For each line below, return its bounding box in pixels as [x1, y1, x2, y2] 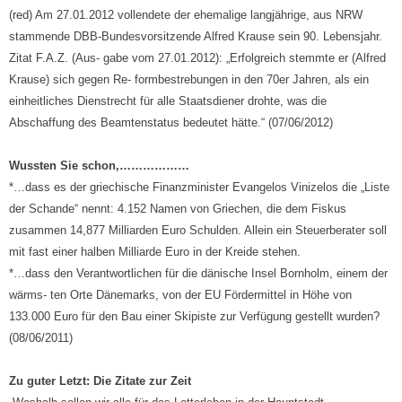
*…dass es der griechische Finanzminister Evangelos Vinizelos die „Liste [9, 180, 389, 195]
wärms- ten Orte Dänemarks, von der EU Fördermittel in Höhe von [9, 288, 352, 302]
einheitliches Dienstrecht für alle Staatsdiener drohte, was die [9, 94, 327, 109]
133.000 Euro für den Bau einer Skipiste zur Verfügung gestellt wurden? [9, 310, 380, 324]
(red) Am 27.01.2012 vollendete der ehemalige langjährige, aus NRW [9, 8, 363, 22]
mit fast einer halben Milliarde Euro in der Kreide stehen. [9, 245, 301, 259]
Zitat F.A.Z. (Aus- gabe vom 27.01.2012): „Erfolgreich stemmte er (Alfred [9, 51, 386, 66]
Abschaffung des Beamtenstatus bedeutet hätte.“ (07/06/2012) [9, 116, 333, 130]
